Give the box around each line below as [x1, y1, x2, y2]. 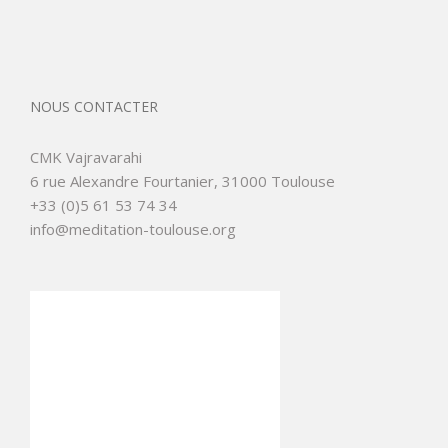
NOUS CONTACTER [30, 96, 158, 116]
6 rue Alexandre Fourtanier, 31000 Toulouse [30, 170, 335, 191]
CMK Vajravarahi [30, 146, 142, 167]
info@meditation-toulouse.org [30, 218, 236, 239]
